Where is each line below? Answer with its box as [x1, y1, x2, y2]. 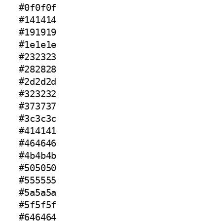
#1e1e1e [19, 39, 57, 50]
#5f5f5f [19, 200, 57, 211]
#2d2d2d [19, 76, 57, 87]
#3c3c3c [19, 113, 57, 124]
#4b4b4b [19, 150, 57, 161]
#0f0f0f [19, 2, 57, 13]
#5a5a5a [19, 187, 57, 198]
